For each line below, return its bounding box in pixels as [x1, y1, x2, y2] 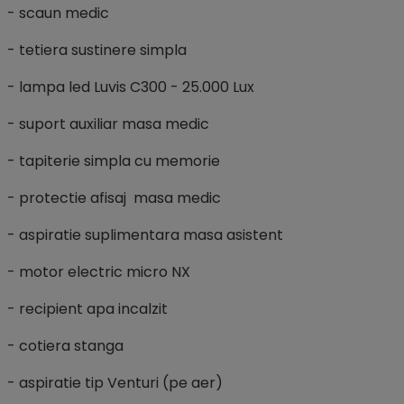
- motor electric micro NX [7, 261, 190, 282]
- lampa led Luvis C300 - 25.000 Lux [7, 76, 254, 97]
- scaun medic [7, 2, 109, 23]
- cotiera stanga [7, 335, 124, 356]
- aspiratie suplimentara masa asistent [7, 224, 283, 245]
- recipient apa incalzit [7, 298, 168, 319]
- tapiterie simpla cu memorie [7, 150, 220, 171]
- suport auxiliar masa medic [7, 113, 209, 134]
